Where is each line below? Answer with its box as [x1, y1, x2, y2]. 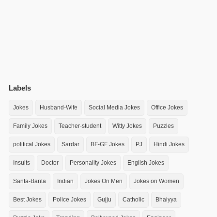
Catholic [123, 196, 144, 203]
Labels [9, 84, 31, 92]
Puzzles [153, 123, 174, 129]
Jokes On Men [85, 178, 123, 185]
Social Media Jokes [89, 104, 140, 111]
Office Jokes [151, 104, 183, 111]
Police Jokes [53, 196, 86, 203]
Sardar [62, 141, 79, 148]
